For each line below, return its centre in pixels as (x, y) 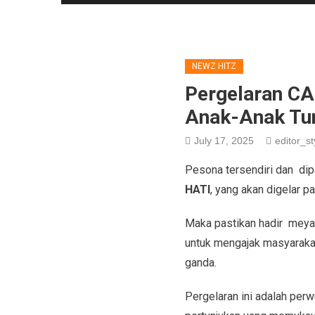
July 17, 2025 (224, 140)
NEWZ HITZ (214, 66)
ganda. (202, 262)
